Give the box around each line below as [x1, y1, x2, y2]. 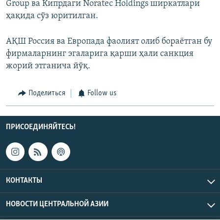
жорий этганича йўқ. [6, 61, 90, 71]
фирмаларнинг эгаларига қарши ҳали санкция [6, 49, 193, 59]
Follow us [87, 89, 116, 98]
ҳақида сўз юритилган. [6, 11, 98, 21]
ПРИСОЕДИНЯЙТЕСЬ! [6, 123, 76, 131]
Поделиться [28, 89, 65, 98]
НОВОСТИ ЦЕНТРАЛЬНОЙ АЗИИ [6, 200, 109, 209]
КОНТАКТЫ [6, 177, 42, 185]
